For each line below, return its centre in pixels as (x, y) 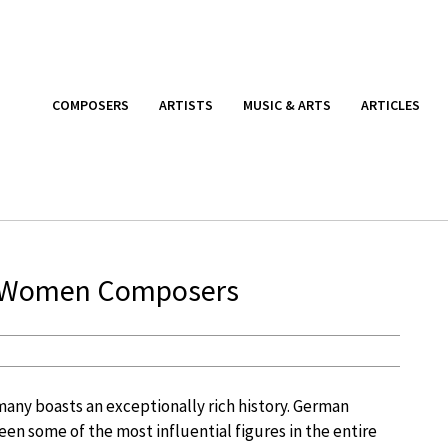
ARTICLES (390, 104)
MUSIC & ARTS (287, 104)
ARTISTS (186, 104)
